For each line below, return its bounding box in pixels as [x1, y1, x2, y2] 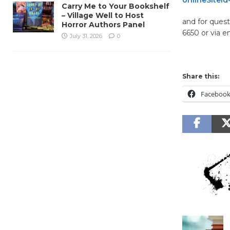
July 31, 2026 [70, 32, 102, 40]
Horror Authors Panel [62, 20, 145, 29]
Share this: [182, 72, 219, 80]
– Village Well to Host [62, 10, 144, 20]
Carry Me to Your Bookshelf [62, 1, 169, 11]
